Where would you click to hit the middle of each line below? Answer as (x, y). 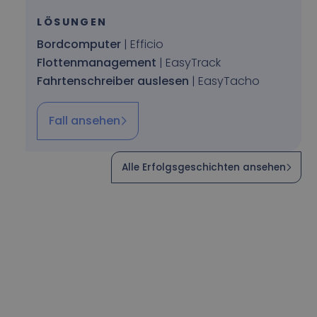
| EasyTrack (189, 62)
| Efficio (143, 44)
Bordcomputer (79, 44)
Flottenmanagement (97, 62)
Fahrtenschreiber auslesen (113, 81)
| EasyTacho (225, 81)
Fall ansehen (85, 120)
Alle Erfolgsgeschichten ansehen (204, 168)
